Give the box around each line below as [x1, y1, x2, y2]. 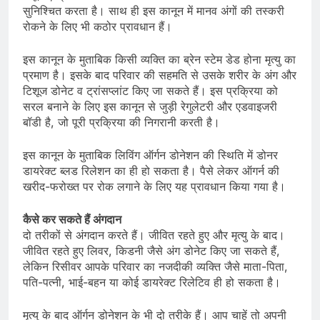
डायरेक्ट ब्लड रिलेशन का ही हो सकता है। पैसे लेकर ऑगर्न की [23, 164, 279, 179]
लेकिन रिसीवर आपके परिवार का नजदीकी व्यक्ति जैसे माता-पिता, [23, 259, 288, 274]
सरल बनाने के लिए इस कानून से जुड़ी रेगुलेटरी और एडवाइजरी [23, 99, 277, 114]
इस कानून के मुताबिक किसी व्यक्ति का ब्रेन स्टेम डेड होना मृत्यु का [23, 52, 296, 67]
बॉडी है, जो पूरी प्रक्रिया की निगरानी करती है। [23, 115, 220, 130]
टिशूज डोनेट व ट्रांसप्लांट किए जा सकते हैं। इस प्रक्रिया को [23, 84, 278, 99]
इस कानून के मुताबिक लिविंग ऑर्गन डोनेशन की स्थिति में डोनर [23, 148, 278, 163]
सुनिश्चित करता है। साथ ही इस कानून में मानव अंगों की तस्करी [23, 4, 284, 19]
